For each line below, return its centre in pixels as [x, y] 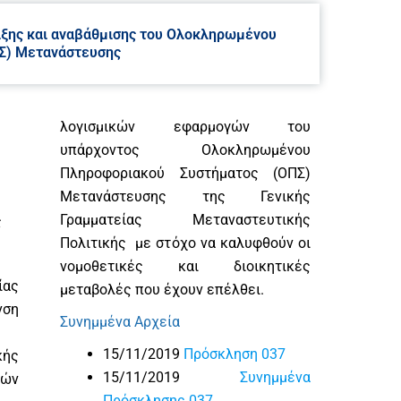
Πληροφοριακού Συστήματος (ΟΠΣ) [185, 173]
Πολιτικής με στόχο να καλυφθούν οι [185, 243]
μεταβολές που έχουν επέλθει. [162, 289]
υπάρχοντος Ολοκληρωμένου [185, 149]
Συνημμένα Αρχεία [120, 321]
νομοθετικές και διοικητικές [185, 266]
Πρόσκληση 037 [235, 354]
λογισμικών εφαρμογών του [185, 126]
